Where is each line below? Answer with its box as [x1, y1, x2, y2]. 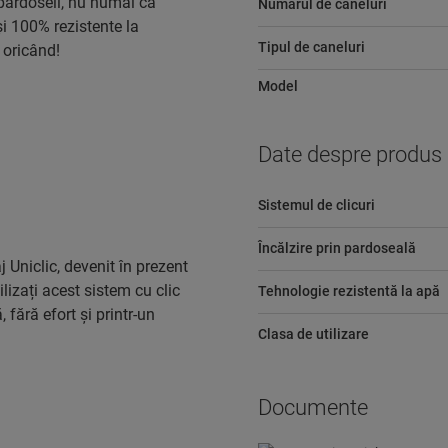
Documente [257, 395, 368, 420]
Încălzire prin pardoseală [257, 240, 416, 256]
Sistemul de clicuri [257, 197, 375, 213]
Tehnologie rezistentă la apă [257, 283, 440, 299]
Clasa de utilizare [257, 326, 369, 342]
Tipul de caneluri [257, 39, 365, 55]
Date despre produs [257, 142, 442, 167]
